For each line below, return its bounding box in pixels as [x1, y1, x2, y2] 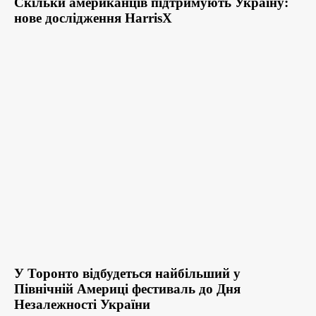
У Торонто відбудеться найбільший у [14, 266, 241, 281]
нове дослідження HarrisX [14, 11, 172, 26]
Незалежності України [14, 297, 150, 312]
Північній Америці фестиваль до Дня [14, 281, 241, 297]
